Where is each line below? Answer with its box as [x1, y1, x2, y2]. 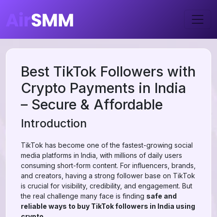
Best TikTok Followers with [21, 63, 196, 80]
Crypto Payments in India [21, 79, 186, 96]
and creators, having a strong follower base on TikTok [21, 171, 195, 180]
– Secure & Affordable [21, 96, 163, 113]
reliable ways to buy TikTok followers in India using [21, 202, 195, 210]
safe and [146, 192, 177, 200]
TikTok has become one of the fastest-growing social [21, 141, 193, 149]
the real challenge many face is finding [21, 192, 146, 200]
